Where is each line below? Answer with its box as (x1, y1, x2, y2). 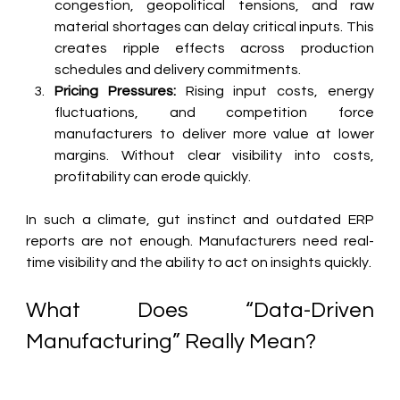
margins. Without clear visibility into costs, (54, 148, 374, 163)
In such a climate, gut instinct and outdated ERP (26, 212, 374, 228)
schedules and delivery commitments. (54, 62, 302, 78)
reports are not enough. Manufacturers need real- (26, 234, 374, 249)
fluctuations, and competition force (54, 105, 374, 121)
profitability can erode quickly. (54, 170, 252, 185)
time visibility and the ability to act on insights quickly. (26, 255, 372, 271)
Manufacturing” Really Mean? (26, 330, 317, 354)
